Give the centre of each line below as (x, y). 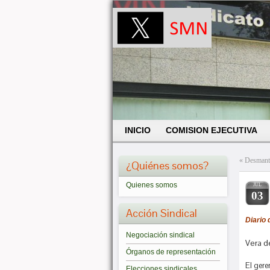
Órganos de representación (171, 252)
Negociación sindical (160, 235)
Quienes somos (152, 185)
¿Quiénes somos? (167, 165)
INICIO (138, 130)
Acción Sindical (162, 213)
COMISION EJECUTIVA (212, 130)
